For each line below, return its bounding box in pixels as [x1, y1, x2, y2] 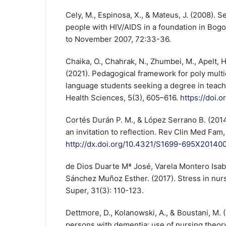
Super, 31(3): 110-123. [65, 185, 144, 195]
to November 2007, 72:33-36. [65, 34, 171, 44]
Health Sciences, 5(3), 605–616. [65, 92, 180, 102]
